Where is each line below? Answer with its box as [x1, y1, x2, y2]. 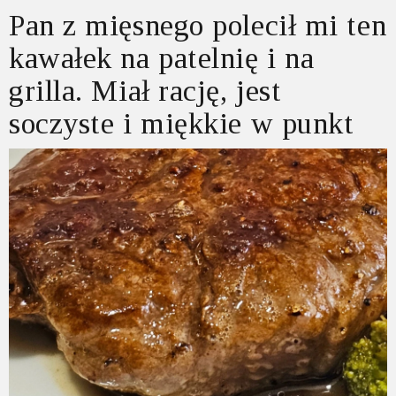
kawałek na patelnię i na [9, 42, 315, 74]
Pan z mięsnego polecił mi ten [9, 9, 387, 42]
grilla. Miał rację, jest [9, 74, 282, 107]
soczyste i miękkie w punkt [9, 107, 354, 140]
